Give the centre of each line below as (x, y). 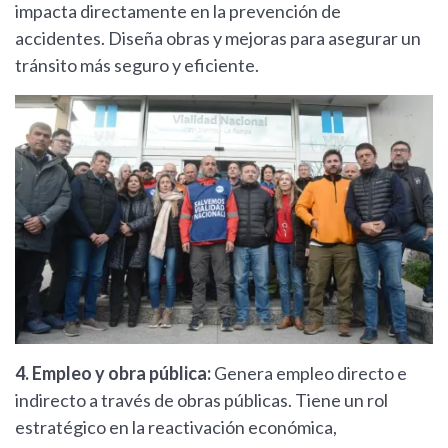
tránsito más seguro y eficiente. (137, 64)
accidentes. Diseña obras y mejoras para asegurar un (218, 37)
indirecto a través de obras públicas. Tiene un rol (201, 399)
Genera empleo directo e (310, 372)
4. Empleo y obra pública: (114, 372)
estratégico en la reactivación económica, (176, 426)
